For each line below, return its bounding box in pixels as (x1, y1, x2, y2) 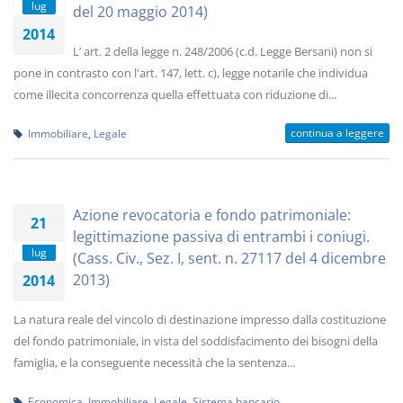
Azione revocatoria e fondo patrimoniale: (73, 205, 351, 225)
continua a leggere (291, 125, 384, 140)
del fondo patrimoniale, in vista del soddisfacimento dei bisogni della (13, 333, 378, 349)
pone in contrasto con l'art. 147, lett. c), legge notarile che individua (13, 65, 368, 81)
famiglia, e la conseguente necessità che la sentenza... (13, 354, 295, 371)
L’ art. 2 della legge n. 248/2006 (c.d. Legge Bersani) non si (73, 43, 372, 59)
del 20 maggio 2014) (73, 2, 208, 22)
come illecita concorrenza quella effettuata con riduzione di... (13, 86, 336, 103)
